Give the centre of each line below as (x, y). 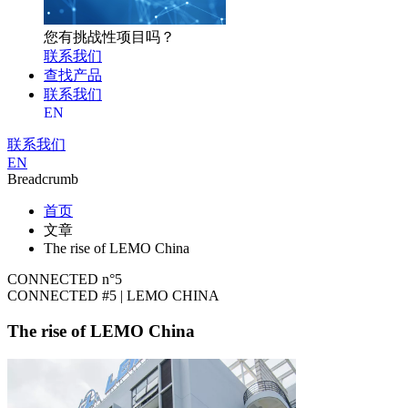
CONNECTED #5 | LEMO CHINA (113, 296)
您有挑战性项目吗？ (109, 37)
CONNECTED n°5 (65, 280)
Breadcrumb (43, 179)
